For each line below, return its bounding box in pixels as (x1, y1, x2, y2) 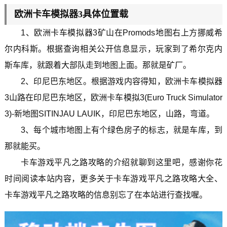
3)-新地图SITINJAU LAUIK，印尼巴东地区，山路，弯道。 (4, 109, 214, 119)
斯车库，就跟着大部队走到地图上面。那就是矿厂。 (4, 61, 191, 70)
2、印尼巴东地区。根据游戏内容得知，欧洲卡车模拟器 (20, 77, 223, 86)
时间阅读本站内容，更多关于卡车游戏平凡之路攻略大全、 (4, 174, 223, 183)
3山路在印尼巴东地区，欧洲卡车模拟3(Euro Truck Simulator (4, 93, 223, 102)
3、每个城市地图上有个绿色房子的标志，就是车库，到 (20, 126, 223, 135)
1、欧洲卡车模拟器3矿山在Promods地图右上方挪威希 (20, 28, 223, 37)
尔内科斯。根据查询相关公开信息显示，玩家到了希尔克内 (4, 45, 223, 54)
